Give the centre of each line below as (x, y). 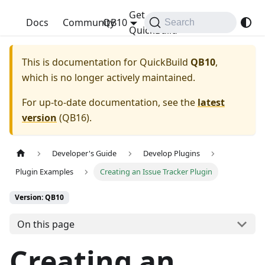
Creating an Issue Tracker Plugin (156, 172)
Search (180, 22)
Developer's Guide (85, 153)
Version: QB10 (39, 198)
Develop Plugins (171, 153)
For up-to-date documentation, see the (110, 102)
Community (89, 22)
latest (211, 102)
